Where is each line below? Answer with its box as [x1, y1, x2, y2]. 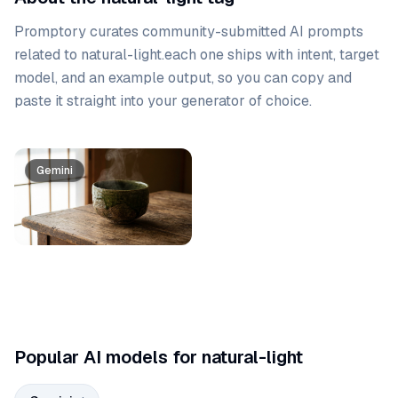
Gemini [36, 163, 73, 178]
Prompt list [13, 148, 87, 167]
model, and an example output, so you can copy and [14, 68, 352, 87]
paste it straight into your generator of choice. [14, 92, 312, 110]
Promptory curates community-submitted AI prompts [14, 22, 363, 41]
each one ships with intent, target [164, 45, 379, 64]
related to [14, 45, 81, 64]
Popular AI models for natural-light [14, 346, 303, 370]
